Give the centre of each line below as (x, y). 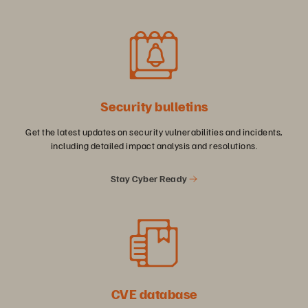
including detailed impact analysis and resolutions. (154, 145)
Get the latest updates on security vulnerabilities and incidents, (154, 131)
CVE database (154, 294)
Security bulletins (154, 106)
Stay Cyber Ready (150, 178)
